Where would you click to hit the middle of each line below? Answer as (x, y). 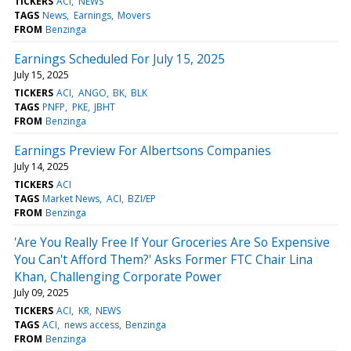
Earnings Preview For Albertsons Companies (143, 150)
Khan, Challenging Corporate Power (118, 276)
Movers (134, 15)
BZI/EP (141, 198)
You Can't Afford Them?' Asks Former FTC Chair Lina (163, 259)
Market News (71, 198)
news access (91, 324)
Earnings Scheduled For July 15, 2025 (119, 58)
